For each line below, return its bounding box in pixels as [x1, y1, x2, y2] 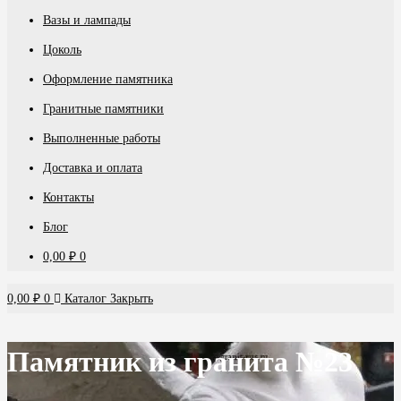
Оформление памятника [43, 73, 173, 86]
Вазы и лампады [43, 13, 131, 27]
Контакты [43, 191, 94, 204]
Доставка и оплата [43, 161, 142, 175]
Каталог [64, 292, 107, 305]
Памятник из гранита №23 [7, 346, 353, 378]
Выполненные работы [43, 132, 160, 145]
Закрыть [110, 292, 153, 305]
